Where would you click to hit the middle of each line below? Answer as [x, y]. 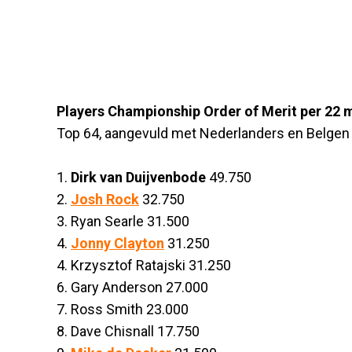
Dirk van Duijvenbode [138, 177]
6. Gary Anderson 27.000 [132, 287]
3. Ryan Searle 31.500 [123, 221]
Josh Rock [105, 199]
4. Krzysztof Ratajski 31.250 [144, 265]
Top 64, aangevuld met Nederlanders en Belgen [203, 133]
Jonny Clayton [117, 243]
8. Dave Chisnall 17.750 [128, 331]
